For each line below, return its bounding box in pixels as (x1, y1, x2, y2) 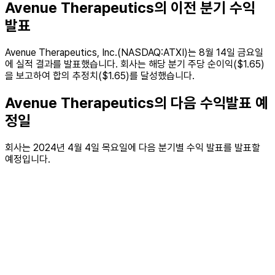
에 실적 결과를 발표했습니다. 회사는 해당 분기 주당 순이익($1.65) (5, 58, 265, 71)
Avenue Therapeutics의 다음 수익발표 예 (5, 94, 268, 112)
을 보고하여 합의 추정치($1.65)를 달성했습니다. (5, 70, 195, 82)
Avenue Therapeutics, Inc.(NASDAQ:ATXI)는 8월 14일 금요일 (5, 47, 263, 59)
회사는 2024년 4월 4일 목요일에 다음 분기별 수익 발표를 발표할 (5, 142, 260, 154)
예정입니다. (5, 153, 50, 166)
